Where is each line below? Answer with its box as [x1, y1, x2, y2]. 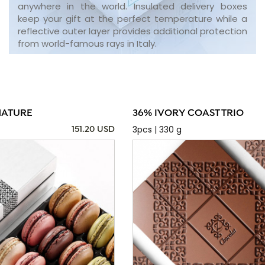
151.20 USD [72, 124, 115, 135]
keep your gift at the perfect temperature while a [17, 12, 247, 25]
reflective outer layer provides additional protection [17, 25, 247, 38]
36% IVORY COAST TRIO [132, 108, 244, 120]
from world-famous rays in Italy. [17, 37, 157, 50]
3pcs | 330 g [132, 124, 182, 136]
